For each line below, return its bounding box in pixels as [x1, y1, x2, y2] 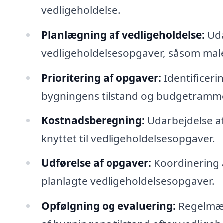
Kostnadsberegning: [41, 113, 145, 127]
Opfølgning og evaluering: [41, 199, 176, 213]
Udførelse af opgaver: [41, 156, 151, 170]
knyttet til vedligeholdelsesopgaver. [41, 131, 215, 145]
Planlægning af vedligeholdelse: [41, 27, 205, 42]
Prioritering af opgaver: [41, 70, 161, 85]
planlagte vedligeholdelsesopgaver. [41, 174, 215, 188]
